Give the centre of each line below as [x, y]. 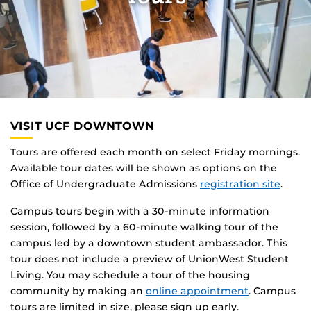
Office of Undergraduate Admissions [105, 184]
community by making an [78, 291]
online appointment [197, 291]
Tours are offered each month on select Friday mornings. [155, 152]
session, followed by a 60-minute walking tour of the [144, 227]
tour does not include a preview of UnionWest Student [150, 259]
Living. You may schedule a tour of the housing [130, 275]
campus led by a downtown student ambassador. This [149, 243]
